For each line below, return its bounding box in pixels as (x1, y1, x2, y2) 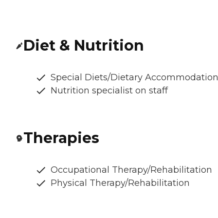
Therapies (23, 129, 99, 147)
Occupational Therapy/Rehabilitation (51, 164, 212, 176)
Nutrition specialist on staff (51, 85, 168, 96)
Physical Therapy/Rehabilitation (51, 178, 190, 189)
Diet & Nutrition (23, 36, 144, 55)
